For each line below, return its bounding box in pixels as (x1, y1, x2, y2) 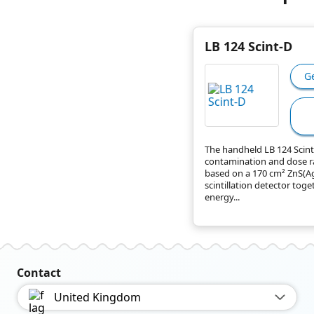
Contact (17, 265, 62, 280)
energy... (204, 191, 240, 204)
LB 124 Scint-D (204, 37, 292, 55)
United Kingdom (54, 289, 142, 305)
